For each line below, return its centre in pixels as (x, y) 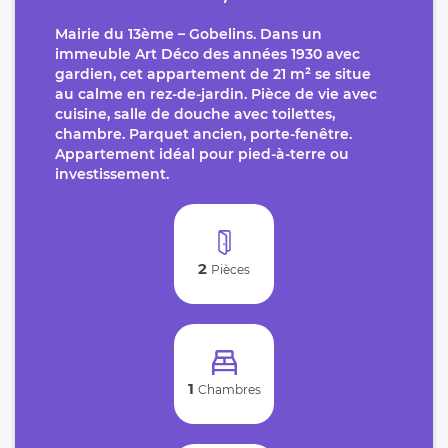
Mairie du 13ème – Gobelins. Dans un (188, 33)
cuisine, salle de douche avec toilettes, (195, 113)
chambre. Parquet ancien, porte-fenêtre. (203, 133)
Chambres (229, 389)
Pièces (230, 269)
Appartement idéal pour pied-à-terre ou (202, 153)
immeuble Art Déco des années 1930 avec (207, 53)
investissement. (112, 173)
